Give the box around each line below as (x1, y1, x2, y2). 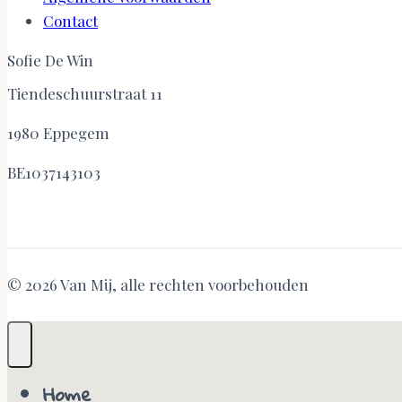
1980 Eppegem (7, 122, 109, 143)
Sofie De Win (7, 49, 93, 70)
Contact (43, 10, 98, 31)
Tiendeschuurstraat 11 (7, 83, 162, 103)
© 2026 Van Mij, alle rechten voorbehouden (7, 274, 309, 294)
